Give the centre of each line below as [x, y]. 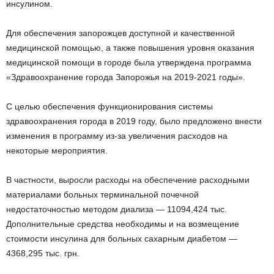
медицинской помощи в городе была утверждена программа [129, 62]
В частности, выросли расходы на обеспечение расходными [128, 180]
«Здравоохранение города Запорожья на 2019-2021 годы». [126, 77]
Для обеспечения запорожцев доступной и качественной [120, 33]
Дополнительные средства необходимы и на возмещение [123, 224]
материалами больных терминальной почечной [102, 194]
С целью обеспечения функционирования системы [109, 106]
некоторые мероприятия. [57, 150]
